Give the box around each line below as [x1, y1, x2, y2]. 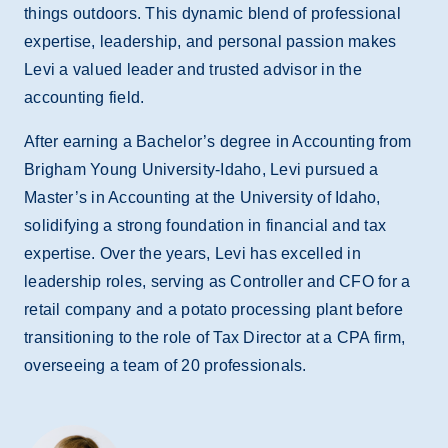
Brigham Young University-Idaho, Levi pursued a [24, 161, 379, 178]
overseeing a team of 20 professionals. [24, 357, 307, 374]
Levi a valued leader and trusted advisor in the [24, 61, 362, 78]
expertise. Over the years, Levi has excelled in [24, 245, 361, 262]
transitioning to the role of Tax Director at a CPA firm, [24, 329, 405, 346]
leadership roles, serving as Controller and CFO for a [24, 273, 411, 290]
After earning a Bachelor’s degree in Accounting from [24, 133, 411, 150]
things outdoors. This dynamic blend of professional [24, 5, 401, 22]
